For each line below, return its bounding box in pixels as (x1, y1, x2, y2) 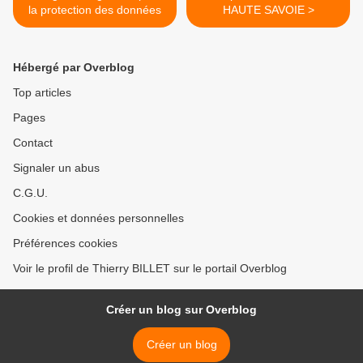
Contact (13, 136, 53, 150)
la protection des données (28, 3, 161, 17)
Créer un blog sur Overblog (106, 303, 257, 317)
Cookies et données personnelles (13, 211, 184, 225)
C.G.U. (13, 186, 48, 200)
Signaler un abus (13, 161, 100, 175)
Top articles (13, 86, 71, 100)
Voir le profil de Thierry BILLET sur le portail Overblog (13, 262, 287, 275)
